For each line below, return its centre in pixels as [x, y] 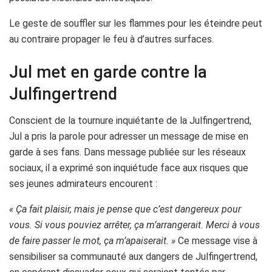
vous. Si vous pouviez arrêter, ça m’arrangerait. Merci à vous [134, 225]
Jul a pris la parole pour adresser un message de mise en [129, 137]
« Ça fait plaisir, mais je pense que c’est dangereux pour [125, 209]
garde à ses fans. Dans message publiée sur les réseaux [127, 152]
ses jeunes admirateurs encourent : [83, 184]
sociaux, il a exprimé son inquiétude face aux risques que [129, 168]
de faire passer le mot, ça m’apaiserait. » [92, 241]
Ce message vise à [216, 241]
